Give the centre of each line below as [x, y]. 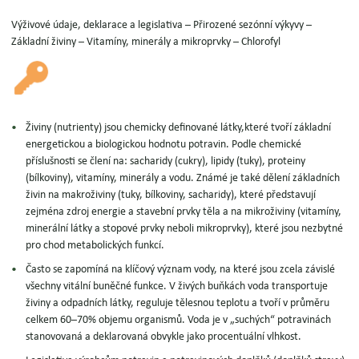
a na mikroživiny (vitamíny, [281, 212]
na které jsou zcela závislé [276, 270]
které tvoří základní [288, 128]
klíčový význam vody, [170, 270]
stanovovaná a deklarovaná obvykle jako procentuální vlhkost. [164, 337]
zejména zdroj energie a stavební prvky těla [123, 212]
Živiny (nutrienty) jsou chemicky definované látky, [135, 128]
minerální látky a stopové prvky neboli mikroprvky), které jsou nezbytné [185, 229]
